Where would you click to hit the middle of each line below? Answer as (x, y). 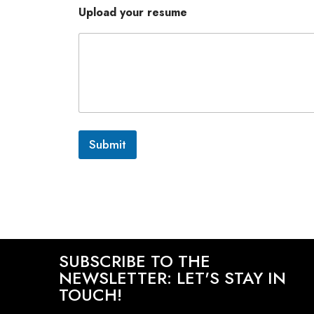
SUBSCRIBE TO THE (135, 261)
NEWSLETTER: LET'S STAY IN (172, 278)
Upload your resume (133, 12)
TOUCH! (90, 295)
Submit (108, 144)
